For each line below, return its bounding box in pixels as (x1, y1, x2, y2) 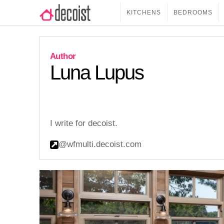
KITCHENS (126, 9, 161, 16)
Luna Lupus (50, 61, 143, 83)
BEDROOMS (173, 9, 212, 16)
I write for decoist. (50, 118, 117, 128)
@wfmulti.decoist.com (58, 139, 141, 149)
